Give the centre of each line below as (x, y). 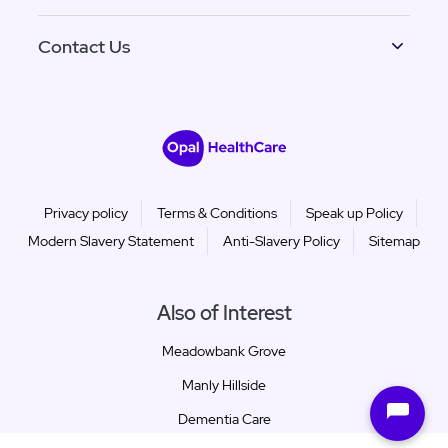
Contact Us (84, 46)
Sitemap (394, 240)
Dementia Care (224, 418)
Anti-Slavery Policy (281, 240)
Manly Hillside (224, 384)
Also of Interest (224, 312)
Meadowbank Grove (224, 350)
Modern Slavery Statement (111, 240)
